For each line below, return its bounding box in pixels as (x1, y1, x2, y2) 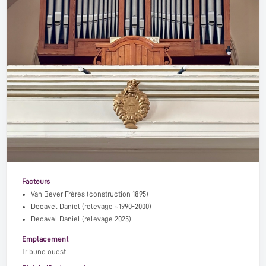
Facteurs (22, 178, 50, 186)
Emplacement (22, 235, 68, 243)
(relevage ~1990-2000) (80, 202, 151, 211)
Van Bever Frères (31, 190, 85, 198)
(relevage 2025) (80, 215, 131, 223)
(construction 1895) (85, 190, 148, 198)
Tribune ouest (22, 248, 66, 256)
